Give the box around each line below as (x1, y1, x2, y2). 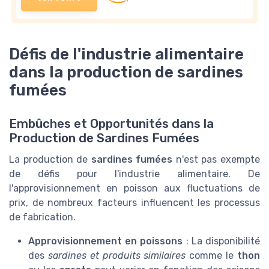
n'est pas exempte (172, 154, 261, 166)
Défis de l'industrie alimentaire (9, 44, 244, 63)
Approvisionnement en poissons (28, 235, 183, 247)
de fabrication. (9, 211, 76, 223)
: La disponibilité (183, 235, 261, 247)
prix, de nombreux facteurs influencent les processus (9, 197, 260, 209)
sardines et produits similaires (47, 250, 186, 262)
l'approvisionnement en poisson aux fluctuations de (9, 183, 260, 195)
